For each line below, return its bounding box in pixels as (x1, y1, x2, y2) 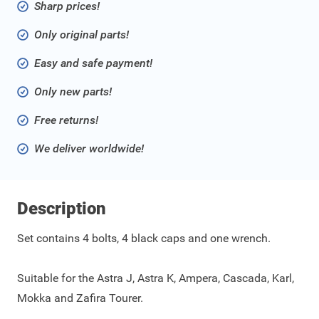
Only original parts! (34, 28, 129, 42)
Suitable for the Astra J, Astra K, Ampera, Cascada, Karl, (17, 271, 294, 286)
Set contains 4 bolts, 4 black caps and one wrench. (17, 231, 271, 246)
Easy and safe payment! (34, 56, 152, 70)
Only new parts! (34, 85, 112, 99)
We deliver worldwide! (34, 142, 144, 156)
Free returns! (34, 113, 98, 127)
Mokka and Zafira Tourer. (17, 291, 143, 305)
